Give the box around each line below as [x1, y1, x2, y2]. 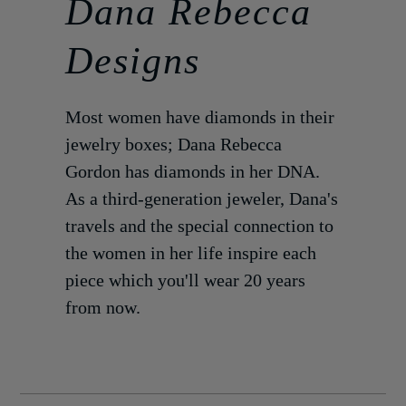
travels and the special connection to [65, 215, 334, 236]
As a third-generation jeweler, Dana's [65, 188, 339, 208]
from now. [65, 296, 141, 317]
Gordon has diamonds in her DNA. [65, 160, 321, 181]
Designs [65, 39, 201, 82]
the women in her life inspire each [65, 242, 317, 263]
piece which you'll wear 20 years [65, 269, 306, 290]
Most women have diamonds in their [65, 106, 335, 127]
